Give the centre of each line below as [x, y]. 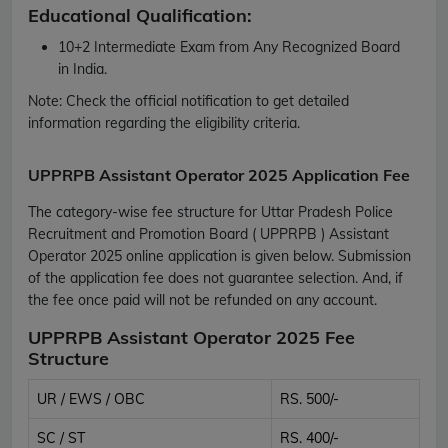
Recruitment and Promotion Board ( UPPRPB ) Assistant [208, 233]
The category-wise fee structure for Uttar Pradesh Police [210, 211]
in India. [82, 68]
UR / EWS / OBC [91, 398]
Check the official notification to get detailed [205, 100]
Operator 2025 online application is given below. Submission [219, 255]
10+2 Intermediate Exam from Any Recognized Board [229, 46]
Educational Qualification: [140, 15]
